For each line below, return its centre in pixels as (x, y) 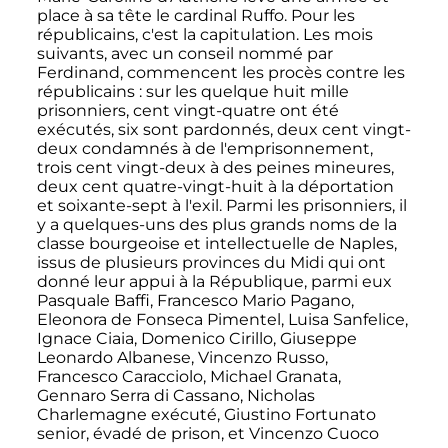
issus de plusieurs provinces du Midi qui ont (211, 262)
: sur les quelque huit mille (243, 91)
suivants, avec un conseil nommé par (184, 53)
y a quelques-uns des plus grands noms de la (216, 224)
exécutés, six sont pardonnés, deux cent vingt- (223, 129)
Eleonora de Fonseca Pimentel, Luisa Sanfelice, (222, 319)
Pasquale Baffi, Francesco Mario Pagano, (195, 300)
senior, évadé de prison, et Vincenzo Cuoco (207, 433)
